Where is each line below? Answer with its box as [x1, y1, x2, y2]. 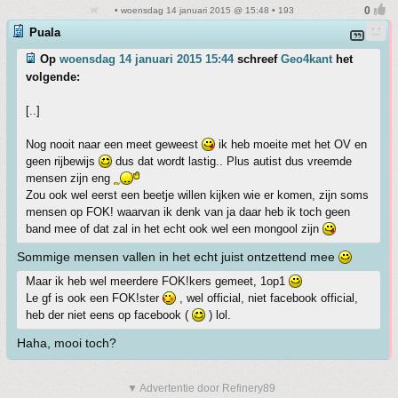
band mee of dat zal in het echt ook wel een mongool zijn [26, 222, 322, 235]
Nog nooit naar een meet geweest [26, 138, 202, 151]
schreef [234, 52, 281, 66]
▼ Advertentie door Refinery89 [127, 382, 275, 394]
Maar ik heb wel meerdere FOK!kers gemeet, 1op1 [26, 275, 289, 288]
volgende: [26, 70, 80, 84]
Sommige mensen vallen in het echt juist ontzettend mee [17, 250, 338, 264]
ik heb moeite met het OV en [215, 138, 367, 151]
